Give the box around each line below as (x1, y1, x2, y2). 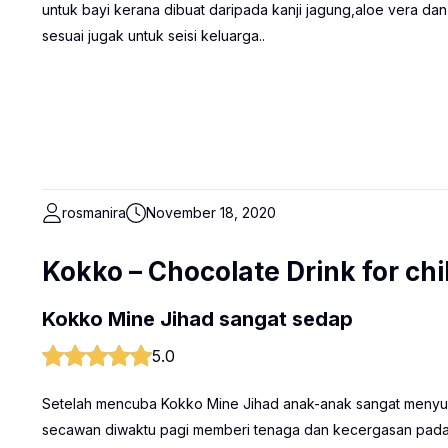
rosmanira (62, 204, 126, 221)
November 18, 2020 (146, 204, 276, 221)
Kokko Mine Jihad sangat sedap (42, 307, 353, 331)
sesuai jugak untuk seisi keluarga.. (42, 27, 265, 44)
